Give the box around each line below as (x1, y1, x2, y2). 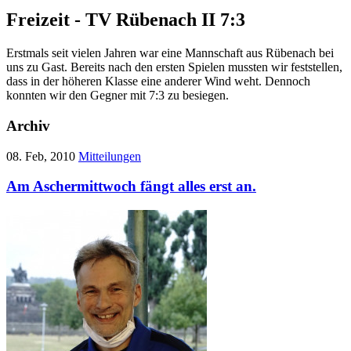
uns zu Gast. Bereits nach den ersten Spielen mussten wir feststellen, (6, 60, 342, 74)
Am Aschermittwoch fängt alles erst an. (6, 178, 256, 195)
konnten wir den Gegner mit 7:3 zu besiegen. (6, 89, 229, 103)
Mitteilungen (78, 149, 141, 163)
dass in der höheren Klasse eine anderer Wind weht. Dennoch (6, 74, 310, 89)
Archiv (6, 117, 50, 134)
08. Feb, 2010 (6, 149, 75, 163)
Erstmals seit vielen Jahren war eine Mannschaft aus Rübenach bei (6, 46, 334, 60)
